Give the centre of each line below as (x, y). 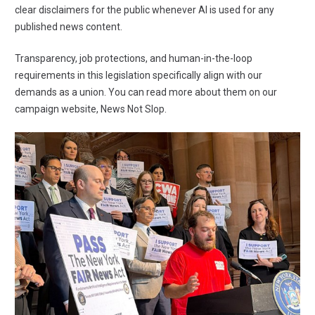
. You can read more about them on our (191, 92)
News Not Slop (133, 109)
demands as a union (59, 92)
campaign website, (58, 109)
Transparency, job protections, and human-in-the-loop (134, 59)
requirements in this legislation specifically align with (131, 76)
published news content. (69, 27)
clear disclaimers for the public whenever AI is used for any (144, 10)
